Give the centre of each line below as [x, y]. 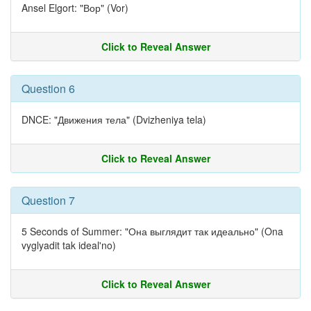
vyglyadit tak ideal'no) [69, 245]
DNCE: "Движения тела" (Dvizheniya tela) [114, 119]
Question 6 [48, 89]
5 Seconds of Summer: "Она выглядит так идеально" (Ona [152, 231]
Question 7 [48, 200]
